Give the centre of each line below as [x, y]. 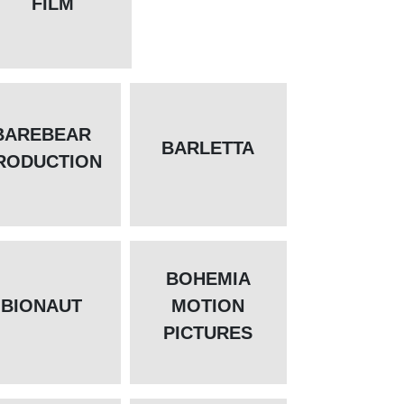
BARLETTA [208, 148]
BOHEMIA [208, 279]
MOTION [208, 306]
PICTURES [208, 333]
